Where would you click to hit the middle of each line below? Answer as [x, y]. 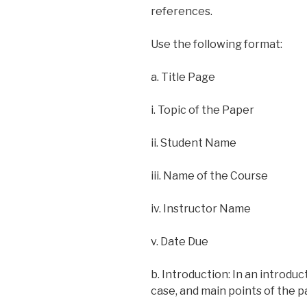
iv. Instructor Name [201, 208]
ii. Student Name [194, 143]
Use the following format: [217, 44]
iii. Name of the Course [209, 175]
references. [182, 11]
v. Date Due [180, 241]
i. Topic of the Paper [202, 110]
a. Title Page [183, 77]
